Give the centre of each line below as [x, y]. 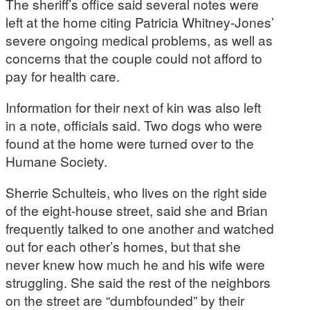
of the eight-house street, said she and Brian [137, 210]
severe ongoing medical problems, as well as [139, 39]
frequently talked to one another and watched [140, 228]
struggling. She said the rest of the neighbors [138, 282]
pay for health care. [63, 75]
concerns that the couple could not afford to [134, 57]
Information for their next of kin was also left [133, 107]
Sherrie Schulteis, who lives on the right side [136, 192]
